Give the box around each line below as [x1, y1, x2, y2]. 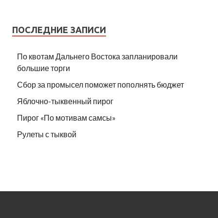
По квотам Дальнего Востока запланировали [17, 51, 178, 61]
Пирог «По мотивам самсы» [17, 112, 116, 122]
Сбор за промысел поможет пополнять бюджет [17, 79, 184, 89]
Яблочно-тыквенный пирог [17, 96, 113, 106]
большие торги [17, 63, 70, 73]
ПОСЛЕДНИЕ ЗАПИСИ [12, 24, 106, 35]
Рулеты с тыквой [17, 129, 76, 139]
